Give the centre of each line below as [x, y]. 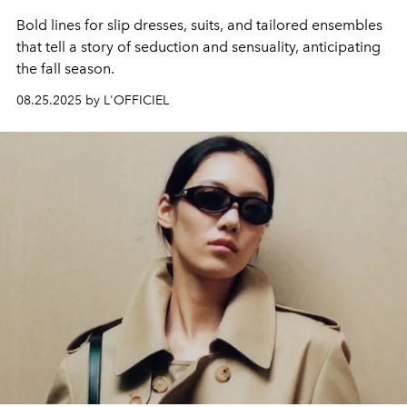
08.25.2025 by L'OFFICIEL [93, 100]
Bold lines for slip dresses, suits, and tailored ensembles [199, 25]
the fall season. [65, 68]
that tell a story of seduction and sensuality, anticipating [199, 46]
